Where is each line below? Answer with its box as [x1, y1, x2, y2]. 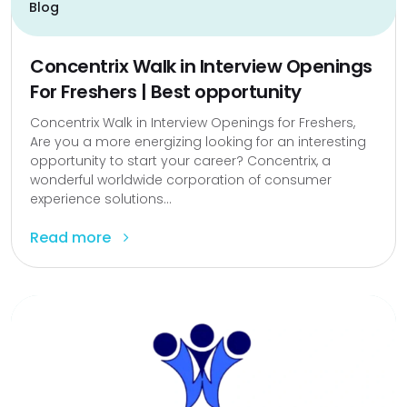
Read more [30, 227, 114, 248]
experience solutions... [30, 190, 172, 208]
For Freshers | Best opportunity [30, 79, 302, 104]
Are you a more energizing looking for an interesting [30, 133, 366, 151]
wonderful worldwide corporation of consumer [30, 171, 332, 189]
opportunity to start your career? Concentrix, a [30, 152, 331, 170]
